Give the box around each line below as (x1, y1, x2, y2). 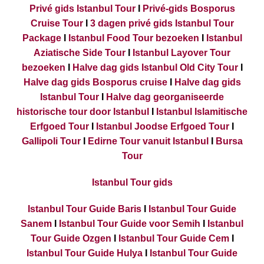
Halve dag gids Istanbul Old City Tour (72, 62, 238, 72)
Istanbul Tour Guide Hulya (27, 247, 143, 258)
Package (22, 32, 61, 43)
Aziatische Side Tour (34, 47, 126, 58)
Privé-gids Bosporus (142, 3, 235, 14)
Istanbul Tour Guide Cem (118, 233, 229, 243)
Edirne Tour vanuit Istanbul (87, 136, 209, 146)
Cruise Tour (30, 18, 83, 28)
